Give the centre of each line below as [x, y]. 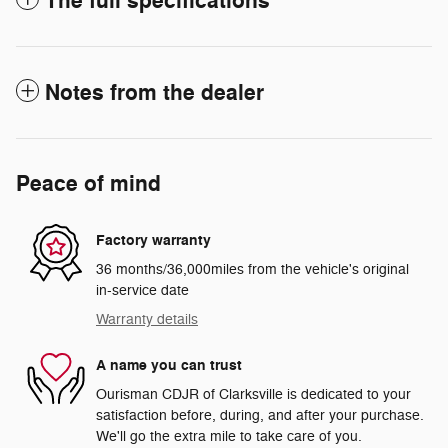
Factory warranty [153, 240]
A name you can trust [169, 365]
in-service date [142, 291]
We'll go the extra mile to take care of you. [229, 437]
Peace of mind [88, 184]
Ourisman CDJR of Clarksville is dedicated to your [253, 395]
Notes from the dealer [154, 93]
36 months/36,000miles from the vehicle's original [252, 270]
